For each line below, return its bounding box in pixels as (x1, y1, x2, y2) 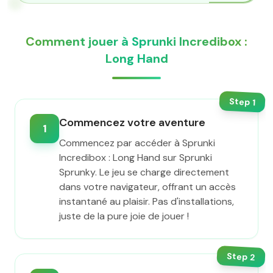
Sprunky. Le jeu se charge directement (59, 166, 229, 179)
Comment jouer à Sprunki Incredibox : (26, 34, 247, 49)
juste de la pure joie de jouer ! (59, 210, 189, 222)
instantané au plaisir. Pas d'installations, (59, 195, 234, 208)
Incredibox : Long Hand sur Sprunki (59, 151, 212, 164)
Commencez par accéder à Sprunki (59, 136, 215, 149)
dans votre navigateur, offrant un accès (59, 180, 236, 193)
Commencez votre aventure (59, 115, 205, 130)
